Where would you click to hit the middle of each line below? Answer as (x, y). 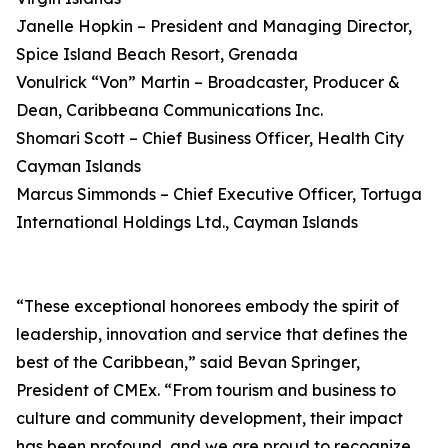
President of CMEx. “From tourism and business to (206, 390)
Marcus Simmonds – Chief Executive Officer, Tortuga (219, 194)
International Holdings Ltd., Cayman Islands (187, 222)
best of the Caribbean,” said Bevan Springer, (188, 362)
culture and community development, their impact (209, 418)
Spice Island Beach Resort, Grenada (157, 54)
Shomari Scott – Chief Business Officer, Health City (210, 138)
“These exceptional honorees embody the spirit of (207, 306)
